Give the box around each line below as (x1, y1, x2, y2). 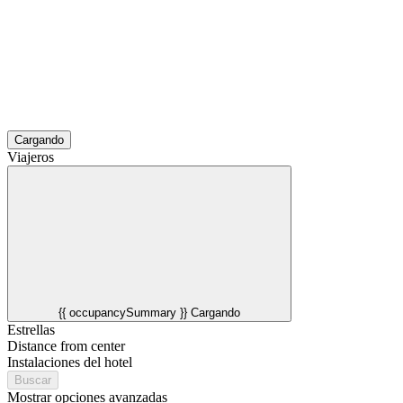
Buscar (14, 372, 51, 387)
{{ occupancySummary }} (58, 305, 187, 319)
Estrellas (7, 321, 55, 337)
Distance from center (7, 337, 125, 354)
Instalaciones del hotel (7, 354, 132, 370)
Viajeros (7, 148, 54, 165)
